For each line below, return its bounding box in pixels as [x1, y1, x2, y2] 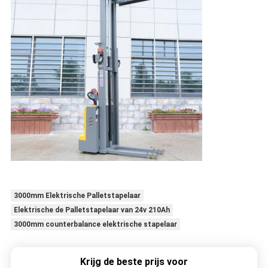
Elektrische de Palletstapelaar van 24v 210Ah [13, 206, 170, 215]
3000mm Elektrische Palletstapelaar [13, 191, 141, 200]
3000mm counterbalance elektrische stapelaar [13, 220, 177, 229]
